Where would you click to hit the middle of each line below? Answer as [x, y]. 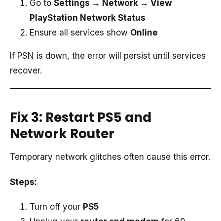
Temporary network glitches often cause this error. [110, 157]
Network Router [62, 133]
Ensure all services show [80, 32]
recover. [26, 70]
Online [144, 32]
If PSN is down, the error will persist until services [108, 55]
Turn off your [56, 207]
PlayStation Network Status [88, 18]
